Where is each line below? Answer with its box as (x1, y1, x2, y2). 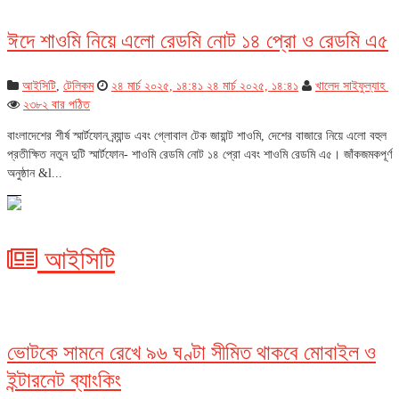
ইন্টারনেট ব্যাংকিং (7, 368, 121, 392)
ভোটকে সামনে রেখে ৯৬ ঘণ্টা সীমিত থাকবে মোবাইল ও (7, 340, 376, 364)
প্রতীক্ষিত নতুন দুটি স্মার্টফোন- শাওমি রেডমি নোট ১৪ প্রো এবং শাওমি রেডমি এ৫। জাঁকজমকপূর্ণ (7, 148, 392, 161)
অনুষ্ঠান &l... (7, 167, 62, 180)
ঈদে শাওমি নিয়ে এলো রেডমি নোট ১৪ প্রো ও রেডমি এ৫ (7, 29, 388, 53)
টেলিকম (63, 79, 94, 93)
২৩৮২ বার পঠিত (23, 98, 90, 111)
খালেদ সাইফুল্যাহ (315, 79, 388, 93)
